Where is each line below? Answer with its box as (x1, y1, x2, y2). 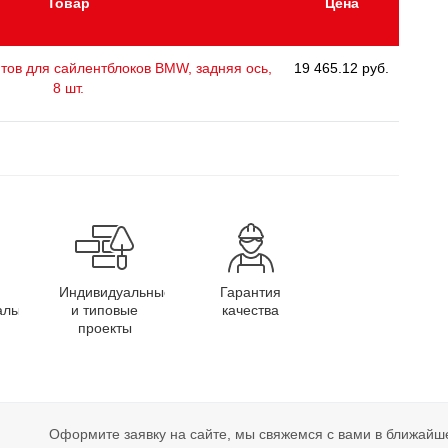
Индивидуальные (58, 284, 172, 301)
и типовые (71, 302, 138, 319)
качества (222, 302, 279, 319)
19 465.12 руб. (294, 60, 389, 77)
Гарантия (220, 284, 281, 301)
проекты (77, 320, 132, 337)
